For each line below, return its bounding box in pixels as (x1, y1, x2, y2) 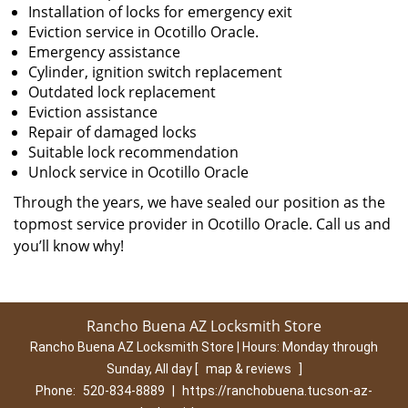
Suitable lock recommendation (28, 142, 239, 162)
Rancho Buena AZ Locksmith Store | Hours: (30, 340, 282, 354)
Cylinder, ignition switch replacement (28, 62, 282, 82)
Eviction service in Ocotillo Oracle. (28, 22, 259, 42)
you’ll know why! (14, 236, 124, 256)
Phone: (36, 383, 78, 398)
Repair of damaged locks (28, 122, 197, 142)
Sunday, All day (106, 362, 195, 376)
